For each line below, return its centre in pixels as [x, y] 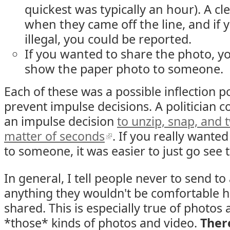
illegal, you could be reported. [108, 39]
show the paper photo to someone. [124, 69]
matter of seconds [54, 136]
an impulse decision [61, 121]
